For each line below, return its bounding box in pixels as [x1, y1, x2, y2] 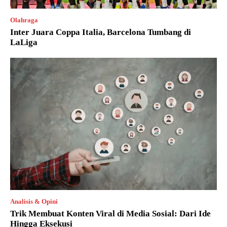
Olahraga [10, 16, 38, 24]
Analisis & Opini [10, 198, 58, 206]
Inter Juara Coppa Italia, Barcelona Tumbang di [10, 27, 191, 37]
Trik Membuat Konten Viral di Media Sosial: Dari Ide [10, 209, 211, 219]
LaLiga [10, 37, 37, 48]
